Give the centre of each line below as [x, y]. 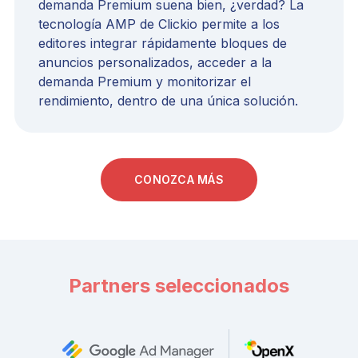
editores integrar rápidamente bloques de [163, 43]
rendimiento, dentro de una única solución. [168, 100]
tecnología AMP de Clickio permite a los [159, 24]
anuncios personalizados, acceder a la [155, 62]
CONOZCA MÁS [179, 180]
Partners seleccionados [179, 285]
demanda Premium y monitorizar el [145, 81]
